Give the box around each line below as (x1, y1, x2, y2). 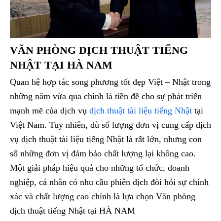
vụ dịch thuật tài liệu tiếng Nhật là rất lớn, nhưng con (10, 134, 202, 144)
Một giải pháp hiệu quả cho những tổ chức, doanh (10, 162, 189, 173)
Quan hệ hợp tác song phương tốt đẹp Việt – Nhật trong (10, 76, 211, 87)
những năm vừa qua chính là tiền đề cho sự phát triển (10, 91, 202, 101)
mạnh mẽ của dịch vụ (10, 105, 89, 115)
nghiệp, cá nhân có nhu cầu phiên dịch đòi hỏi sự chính (10, 177, 209, 187)
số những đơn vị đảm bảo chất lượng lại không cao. (10, 148, 196, 158)
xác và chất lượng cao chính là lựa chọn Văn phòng (10, 191, 195, 201)
